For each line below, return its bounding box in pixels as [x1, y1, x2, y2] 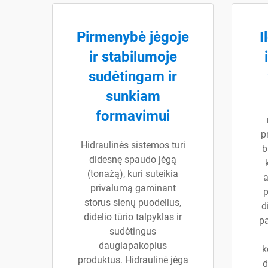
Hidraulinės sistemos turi [80, 139, 185, 151]
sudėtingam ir [89, 68, 177, 85]
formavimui [96, 108, 170, 124]
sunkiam [105, 88, 160, 105]
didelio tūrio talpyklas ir [84, 211, 182, 223]
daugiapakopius [99, 240, 167, 251]
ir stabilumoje [89, 48, 177, 65]
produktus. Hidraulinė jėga [77, 254, 188, 266]
